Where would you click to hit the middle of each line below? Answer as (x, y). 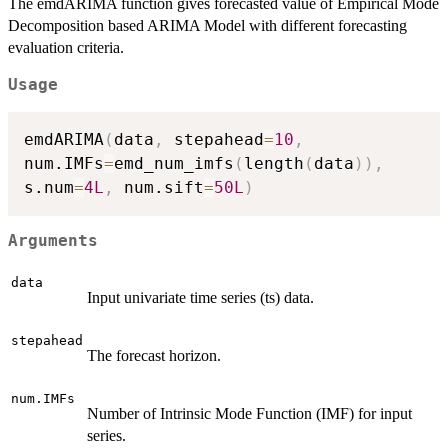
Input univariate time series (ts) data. (200, 297)
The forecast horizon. (154, 355)
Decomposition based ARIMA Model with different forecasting (207, 26)
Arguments (53, 241)
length (274, 163)
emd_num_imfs (174, 163)
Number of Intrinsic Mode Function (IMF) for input (249, 413)
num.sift (159, 187)
